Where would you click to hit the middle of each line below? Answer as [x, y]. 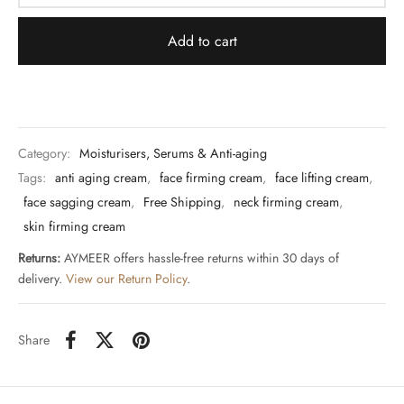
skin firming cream [74, 227]
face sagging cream [77, 202]
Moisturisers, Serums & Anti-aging [173, 154]
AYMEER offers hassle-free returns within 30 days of [200, 257]
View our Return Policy [126, 278]
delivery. [42, 278]
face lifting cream [322, 178]
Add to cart [202, 41]
